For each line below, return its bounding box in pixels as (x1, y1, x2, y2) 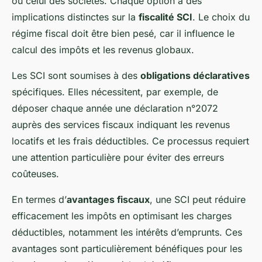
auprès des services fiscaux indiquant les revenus (12, 119, 230, 131)
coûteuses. (12, 168, 59, 180)
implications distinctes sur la (12, 11, 139, 23)
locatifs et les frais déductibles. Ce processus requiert (12, 135, 249, 147)
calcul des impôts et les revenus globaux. (12, 44, 194, 56)
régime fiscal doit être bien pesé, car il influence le (12, 27, 235, 40)
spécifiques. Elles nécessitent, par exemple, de (12, 86, 218, 98)
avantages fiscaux (67, 194, 150, 206)
